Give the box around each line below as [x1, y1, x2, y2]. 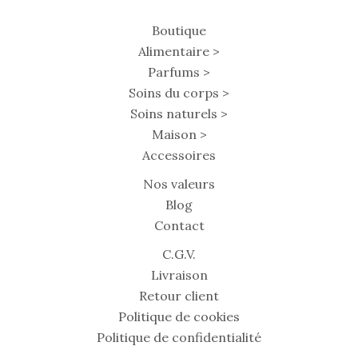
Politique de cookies [118, 308, 240, 324]
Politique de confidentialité [97, 328, 261, 345]
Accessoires [142, 146, 216, 163]
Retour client [139, 287, 219, 304]
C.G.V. [162, 245, 196, 262]
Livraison [150, 266, 208, 283]
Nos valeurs [143, 175, 215, 192]
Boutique [152, 22, 206, 38]
